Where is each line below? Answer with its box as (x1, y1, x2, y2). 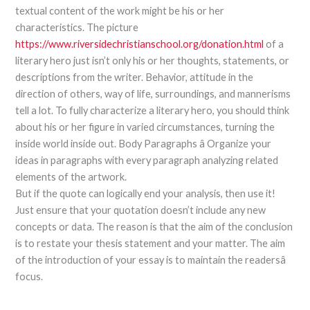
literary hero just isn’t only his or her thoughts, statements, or (15, 54, 290, 66)
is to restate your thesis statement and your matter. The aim (15, 237, 286, 249)
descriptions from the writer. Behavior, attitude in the (15, 71, 254, 83)
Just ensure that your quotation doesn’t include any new (15, 203, 266, 216)
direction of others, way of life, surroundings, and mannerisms (15, 87, 291, 100)
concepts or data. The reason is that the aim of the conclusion (15, 220, 293, 232)
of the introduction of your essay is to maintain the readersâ (15, 253, 286, 266)
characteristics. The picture (15, 21, 139, 33)
